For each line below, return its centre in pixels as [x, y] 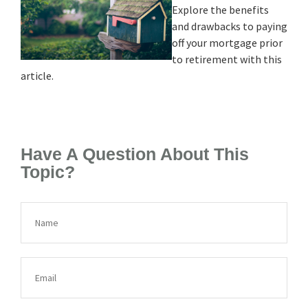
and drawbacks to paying [230, 26]
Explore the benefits [220, 9]
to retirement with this [227, 59]
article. [37, 75]
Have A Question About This [135, 154]
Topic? [48, 172]
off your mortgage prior [227, 42]
